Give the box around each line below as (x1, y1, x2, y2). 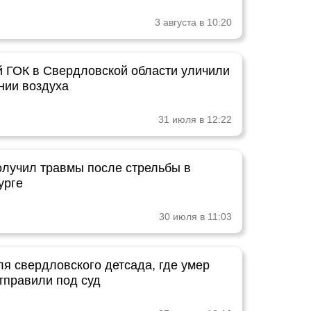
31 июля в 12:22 (158, 114, 232, 125)
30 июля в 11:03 (159, 211, 232, 222)
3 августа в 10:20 (155, 17, 232, 28)
